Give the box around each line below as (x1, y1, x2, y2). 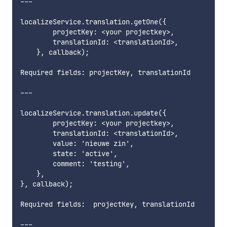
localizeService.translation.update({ (20, 108, 166, 118)
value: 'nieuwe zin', (20, 139, 134, 148)
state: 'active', (20, 149, 118, 159)
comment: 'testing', (20, 159, 130, 169)
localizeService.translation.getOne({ (20, 17, 166, 27)
